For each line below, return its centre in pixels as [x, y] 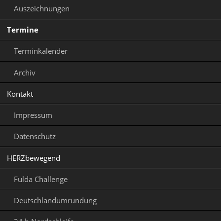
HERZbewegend [33, 158]
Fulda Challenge [40, 179]
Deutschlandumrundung [55, 200]
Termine [22, 30]
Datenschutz [35, 136]
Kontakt [20, 93]
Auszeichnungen [41, 9]
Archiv [24, 72]
